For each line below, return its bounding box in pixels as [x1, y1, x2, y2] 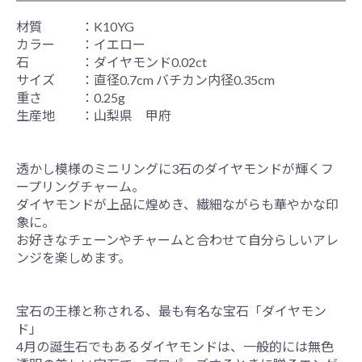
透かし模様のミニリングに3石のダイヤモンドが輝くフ [16, 160, 334, 176]
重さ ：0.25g [16, 89, 125, 105]
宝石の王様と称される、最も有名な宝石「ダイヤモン [16, 302, 326, 318]
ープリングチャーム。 [16, 178, 145, 194]
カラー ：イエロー [16, 36, 145, 52]
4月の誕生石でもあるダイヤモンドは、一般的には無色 [16, 338, 334, 354]
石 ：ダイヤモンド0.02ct [16, 53, 207, 69]
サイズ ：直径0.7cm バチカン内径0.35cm [16, 71, 275, 87]
